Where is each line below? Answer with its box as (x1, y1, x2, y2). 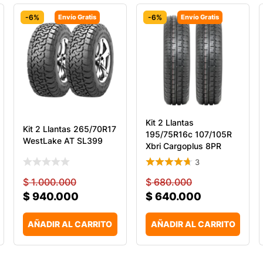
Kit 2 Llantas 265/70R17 (22, 123, 116, 134)
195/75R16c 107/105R (145, 129, 232, 139)
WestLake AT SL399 (22, 135, 103, 146)
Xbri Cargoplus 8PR (145, 140, 221, 151)
